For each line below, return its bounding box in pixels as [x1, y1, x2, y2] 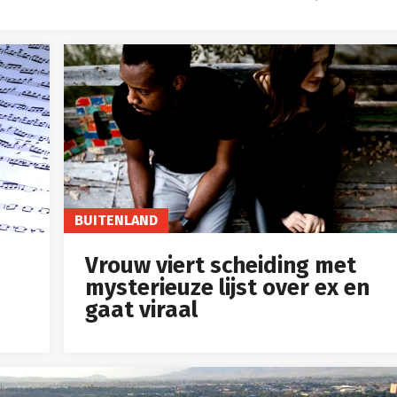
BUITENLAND [74, 212, 158, 230]
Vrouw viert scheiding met [85, 252, 356, 280]
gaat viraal [85, 296, 198, 324]
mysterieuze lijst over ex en [85, 274, 370, 302]
